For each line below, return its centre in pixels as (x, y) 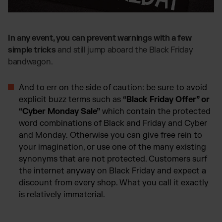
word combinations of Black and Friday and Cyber (113, 123)
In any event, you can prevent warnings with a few (100, 38)
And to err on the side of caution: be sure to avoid (113, 87)
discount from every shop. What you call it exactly (114, 183)
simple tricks (32, 50)
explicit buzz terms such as (71, 99)
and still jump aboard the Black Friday (124, 50)
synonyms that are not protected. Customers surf (113, 159)
